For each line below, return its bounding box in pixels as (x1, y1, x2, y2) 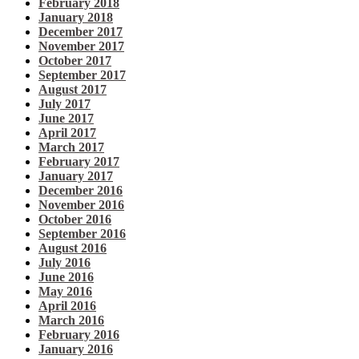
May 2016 (38, 284, 92, 299)
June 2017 (38, 111, 94, 126)
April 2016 (38, 299, 96, 313)
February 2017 (38, 155, 119, 169)
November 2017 (38, 39, 124, 54)
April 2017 (38, 126, 96, 140)
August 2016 (38, 241, 107, 256)
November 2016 (38, 198, 124, 212)
